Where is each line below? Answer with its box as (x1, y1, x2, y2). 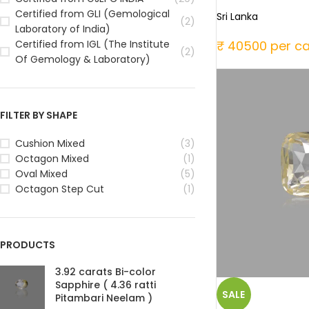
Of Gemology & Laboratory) (15, 52, 150, 66)
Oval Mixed (15, 166, 68, 181)
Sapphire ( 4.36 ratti (55, 277, 156, 292)
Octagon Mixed (15, 151, 89, 166)
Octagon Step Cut (15, 181, 104, 196)
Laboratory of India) (15, 21, 110, 36)
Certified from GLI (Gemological (15, 6, 170, 21)
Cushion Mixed (15, 136, 85, 150)
